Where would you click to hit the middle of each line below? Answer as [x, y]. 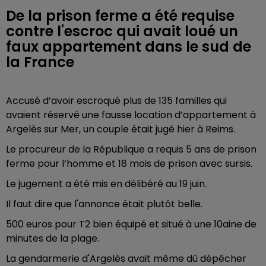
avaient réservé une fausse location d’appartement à [131, 115]
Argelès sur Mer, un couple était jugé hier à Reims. [121, 129]
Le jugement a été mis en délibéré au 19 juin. [106, 184]
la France [40, 62]
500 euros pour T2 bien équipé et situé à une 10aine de [131, 224]
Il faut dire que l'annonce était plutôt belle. [104, 204]
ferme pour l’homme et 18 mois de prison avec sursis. [129, 164]
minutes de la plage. [53, 238]
